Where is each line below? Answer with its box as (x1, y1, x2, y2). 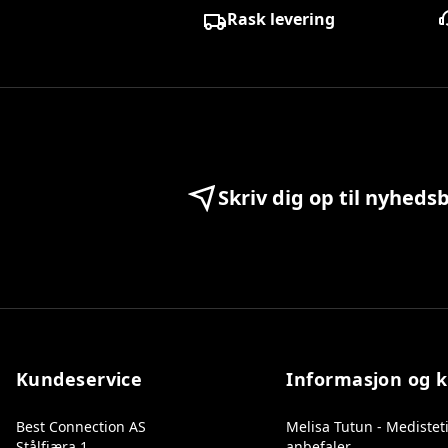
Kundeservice (16, 367, 143, 391)
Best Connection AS (16, 417, 146, 436)
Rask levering (226, 8, 335, 30)
